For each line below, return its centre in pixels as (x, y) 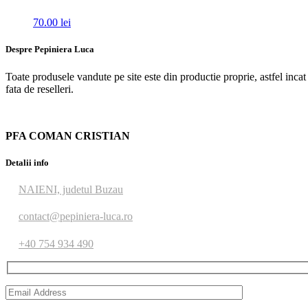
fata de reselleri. (40, 89)
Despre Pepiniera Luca (50, 49)
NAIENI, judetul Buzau (71, 189)
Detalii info (27, 162)
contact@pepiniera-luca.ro (76, 217)
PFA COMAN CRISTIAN (68, 135)
